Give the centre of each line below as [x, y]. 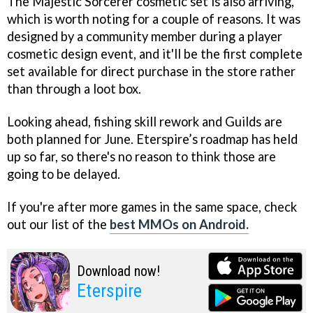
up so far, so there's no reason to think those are [141, 157]
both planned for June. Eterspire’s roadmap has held [152, 139]
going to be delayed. [64, 174]
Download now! [118, 271]
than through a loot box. [74, 89]
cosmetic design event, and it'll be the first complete [155, 54]
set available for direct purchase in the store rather [151, 72]
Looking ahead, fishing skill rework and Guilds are [145, 122]
